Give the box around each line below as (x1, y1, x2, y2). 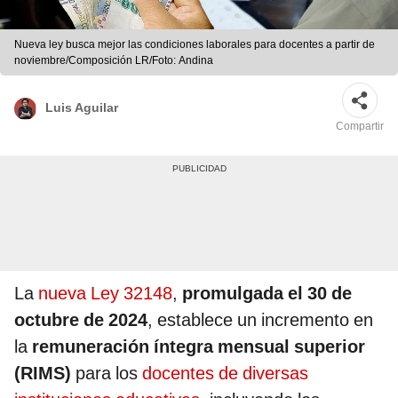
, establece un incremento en (147, 309, 373, 331)
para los (71, 362, 142, 385)
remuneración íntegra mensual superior (28, 336, 365, 358)
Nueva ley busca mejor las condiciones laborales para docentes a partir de (14, 38, 375, 52)
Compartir (336, 120, 384, 133)
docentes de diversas (142, 362, 308, 385)
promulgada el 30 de (182, 283, 352, 305)
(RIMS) (14, 362, 71, 385)
